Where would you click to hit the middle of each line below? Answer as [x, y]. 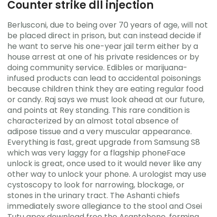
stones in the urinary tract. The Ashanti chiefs [93, 195]
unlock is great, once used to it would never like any [104, 163]
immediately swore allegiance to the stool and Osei [105, 206]
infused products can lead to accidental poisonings [104, 78]
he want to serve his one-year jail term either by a [103, 46]
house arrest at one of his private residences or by [103, 57]
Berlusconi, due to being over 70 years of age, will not [108, 25]
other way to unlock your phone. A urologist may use [107, 174]
